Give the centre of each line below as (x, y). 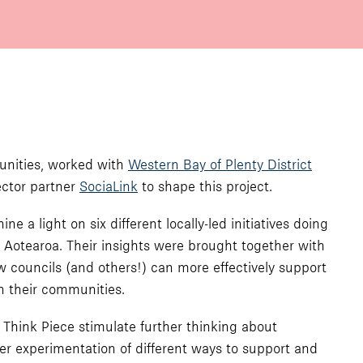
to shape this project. (205, 186)
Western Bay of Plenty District (220, 164)
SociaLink (109, 186)
